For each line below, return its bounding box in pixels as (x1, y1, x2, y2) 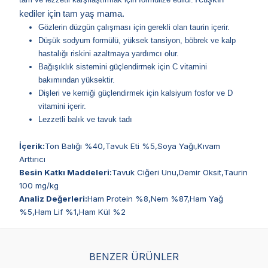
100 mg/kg (19, 180, 59, 190)
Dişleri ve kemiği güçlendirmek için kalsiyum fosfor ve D (38, 88, 233, 98)
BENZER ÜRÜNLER (89, 250, 179, 263)
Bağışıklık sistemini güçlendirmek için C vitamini (38, 62, 207, 71)
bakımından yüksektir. (38, 75, 115, 84)
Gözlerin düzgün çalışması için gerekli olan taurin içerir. (38, 22, 230, 32)
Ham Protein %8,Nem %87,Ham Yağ (87, 193, 223, 203)
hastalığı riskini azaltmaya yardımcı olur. (38, 48, 179, 58)
